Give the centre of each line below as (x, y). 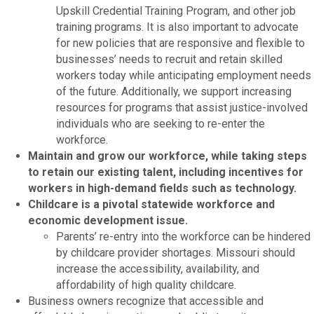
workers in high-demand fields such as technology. (162, 188)
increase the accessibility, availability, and (158, 268)
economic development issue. (108, 220)
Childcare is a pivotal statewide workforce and (151, 204)
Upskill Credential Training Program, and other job (176, 11)
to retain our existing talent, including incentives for (166, 172)
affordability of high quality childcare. (146, 285)
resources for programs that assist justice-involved (182, 107)
